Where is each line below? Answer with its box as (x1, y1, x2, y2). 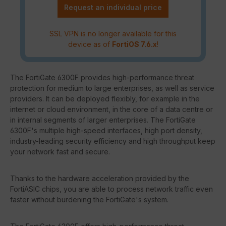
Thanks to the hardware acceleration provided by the (10, 174, 189, 183)
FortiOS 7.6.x (111, 39, 157, 48)
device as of (68, 39, 112, 48)
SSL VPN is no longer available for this (49, 29, 177, 38)
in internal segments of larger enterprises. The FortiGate (10, 116, 196, 125)
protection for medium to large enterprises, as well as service (10, 84, 214, 93)
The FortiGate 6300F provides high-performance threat (10, 73, 194, 82)
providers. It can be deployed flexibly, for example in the (10, 94, 200, 103)
